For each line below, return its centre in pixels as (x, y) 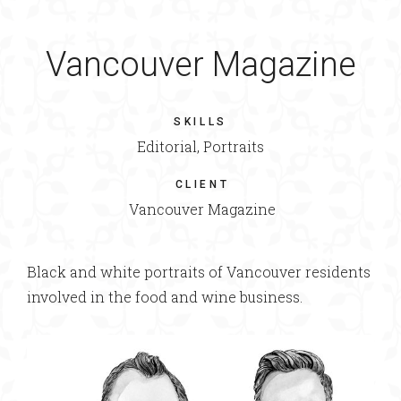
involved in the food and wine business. (165, 297)
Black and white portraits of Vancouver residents (199, 272)
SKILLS (200, 122)
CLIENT (202, 184)
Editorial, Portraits (200, 146)
